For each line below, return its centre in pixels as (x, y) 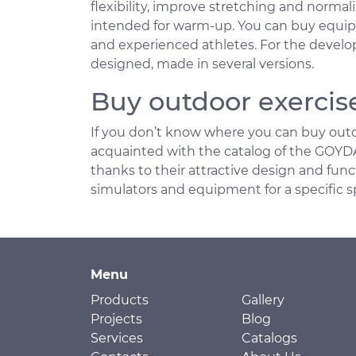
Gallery (263, 300)
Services (117, 338)
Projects (116, 319)
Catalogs (269, 338)
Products (120, 300)
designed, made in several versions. (202, 64)
